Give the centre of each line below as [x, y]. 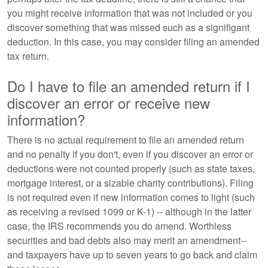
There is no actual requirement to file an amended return [126, 140]
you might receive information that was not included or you [130, 13]
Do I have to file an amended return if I [129, 86]
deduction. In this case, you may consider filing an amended [133, 42]
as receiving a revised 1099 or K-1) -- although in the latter [129, 211]
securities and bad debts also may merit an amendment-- [127, 240]
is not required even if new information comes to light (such [131, 197]
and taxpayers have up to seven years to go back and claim [132, 255]
